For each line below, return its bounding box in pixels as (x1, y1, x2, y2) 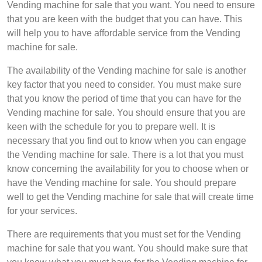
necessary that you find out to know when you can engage (7, 136, 246, 146)
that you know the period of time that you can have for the (7, 94, 242, 104)
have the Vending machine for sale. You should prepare (7, 178, 236, 188)
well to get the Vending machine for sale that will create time (7, 192, 254, 202)
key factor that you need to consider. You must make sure (7, 80, 242, 89)
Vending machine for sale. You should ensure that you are (7, 108, 246, 118)
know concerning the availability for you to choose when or (7, 164, 249, 174)
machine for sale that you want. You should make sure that (7, 243, 247, 253)
